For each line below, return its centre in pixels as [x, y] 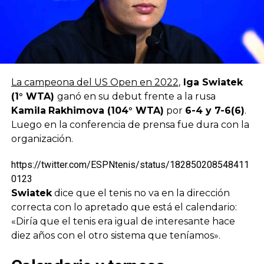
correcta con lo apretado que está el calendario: [124, 207]
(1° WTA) [34, 96]
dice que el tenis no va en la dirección [141, 193]
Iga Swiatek [211, 82]
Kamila [28, 110]
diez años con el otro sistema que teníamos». [115, 235]
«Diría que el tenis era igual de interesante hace [123, 221]
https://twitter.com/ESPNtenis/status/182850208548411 [130, 164]
